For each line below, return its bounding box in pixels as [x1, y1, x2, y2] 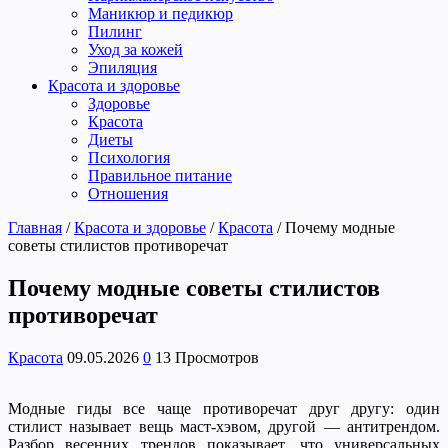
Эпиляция [88, 58, 157, 76]
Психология [88, 148, 170, 166]
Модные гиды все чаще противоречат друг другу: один [8, 399, 440, 417]
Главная [8, 218, 62, 236]
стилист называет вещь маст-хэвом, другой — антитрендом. [8, 417, 440, 435]
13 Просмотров [155, 348, 259, 366]
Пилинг [88, 22, 142, 40]
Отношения [88, 184, 168, 202]
